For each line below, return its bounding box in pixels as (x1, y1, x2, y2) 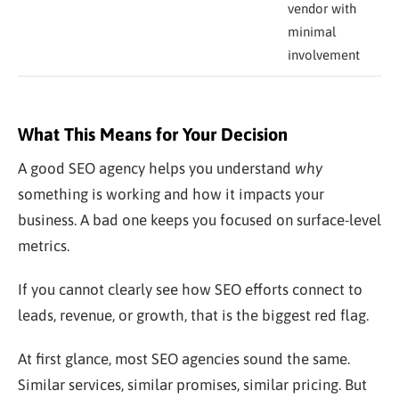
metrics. (18, 236, 69, 255)
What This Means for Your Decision (18, 123, 288, 144)
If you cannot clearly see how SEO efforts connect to (18, 280, 362, 298)
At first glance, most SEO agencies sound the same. (18, 349, 350, 368)
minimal (288, 23, 336, 39)
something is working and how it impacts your (18, 184, 324, 203)
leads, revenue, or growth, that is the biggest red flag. (18, 305, 369, 324)
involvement (288, 46, 360, 62)
